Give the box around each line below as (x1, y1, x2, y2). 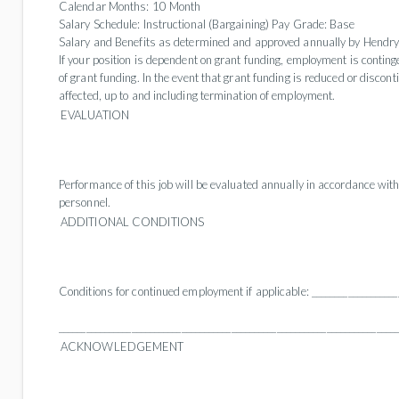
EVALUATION (61, 108, 129, 122)
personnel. (59, 195, 114, 209)
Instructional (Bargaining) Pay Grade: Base (140, 17, 355, 31)
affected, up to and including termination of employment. (59, 88, 336, 102)
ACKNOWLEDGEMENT (61, 339, 184, 354)
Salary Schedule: (59, 17, 141, 31)
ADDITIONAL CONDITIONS (61, 215, 204, 229)
